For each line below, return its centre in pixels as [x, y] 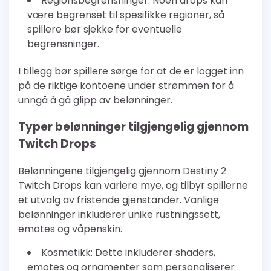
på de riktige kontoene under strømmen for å [126, 85]
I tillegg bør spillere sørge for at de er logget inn [131, 71]
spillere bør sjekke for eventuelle [105, 29]
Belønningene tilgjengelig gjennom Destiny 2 [122, 171]
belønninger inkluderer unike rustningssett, [119, 215]
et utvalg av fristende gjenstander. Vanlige [119, 200]
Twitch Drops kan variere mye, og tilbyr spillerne [133, 186]
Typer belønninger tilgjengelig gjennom [133, 127]
